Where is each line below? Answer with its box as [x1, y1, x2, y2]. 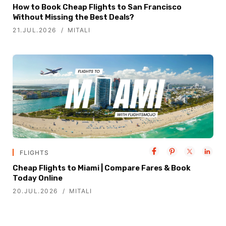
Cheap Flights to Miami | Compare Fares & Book [13, 163, 191, 173]
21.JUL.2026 [13, 26, 56, 34]
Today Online [13, 174, 63, 183]
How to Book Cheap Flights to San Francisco [13, 3, 182, 12]
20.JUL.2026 [13, 187, 58, 195]
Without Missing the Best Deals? [13, 13, 134, 22]
